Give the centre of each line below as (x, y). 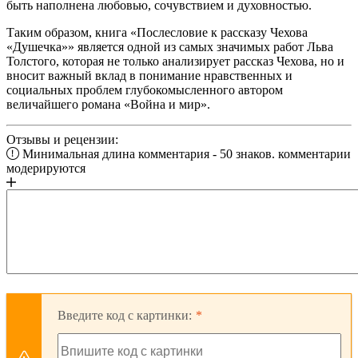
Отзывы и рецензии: (62, 140)
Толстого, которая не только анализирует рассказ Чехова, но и (175, 62)
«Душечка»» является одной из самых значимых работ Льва (170, 47)
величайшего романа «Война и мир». (108, 105)
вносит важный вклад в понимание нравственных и (149, 76)
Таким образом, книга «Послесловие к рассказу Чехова (157, 33)
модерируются (46, 169)
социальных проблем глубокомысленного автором (145, 90)
